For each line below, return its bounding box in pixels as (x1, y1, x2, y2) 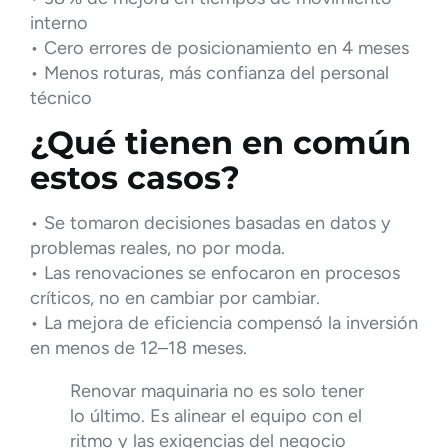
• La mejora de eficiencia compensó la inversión (30, 312, 418, 335)
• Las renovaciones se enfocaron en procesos (30, 262, 400, 285)
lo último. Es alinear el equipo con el (70, 405, 362, 428)
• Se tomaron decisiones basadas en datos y (30, 212, 391, 235)
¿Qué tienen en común (30, 123, 411, 163)
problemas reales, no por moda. (30, 237, 285, 260)
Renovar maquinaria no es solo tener (70, 380, 364, 403)
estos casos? (30, 158, 240, 198)
